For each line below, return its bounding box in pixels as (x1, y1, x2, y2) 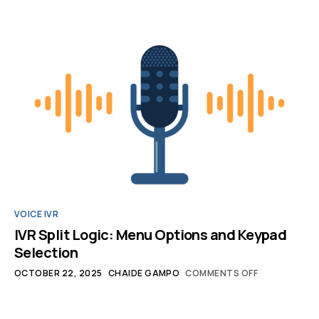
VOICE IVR (14, 208, 59, 220)
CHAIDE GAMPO (108, 267, 180, 279)
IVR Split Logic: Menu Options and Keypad (14, 225, 287, 244)
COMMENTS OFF (185, 267, 258, 279)
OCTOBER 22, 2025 (14, 267, 103, 279)
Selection (14, 243, 78, 262)
